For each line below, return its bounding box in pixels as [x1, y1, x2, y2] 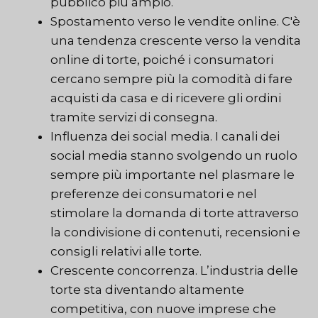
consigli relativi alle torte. [50, 244, 202, 259]
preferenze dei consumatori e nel [50, 187, 257, 202]
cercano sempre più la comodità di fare [50, 72, 292, 87]
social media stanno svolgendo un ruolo [50, 148, 297, 163]
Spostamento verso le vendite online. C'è [50, 14, 300, 29]
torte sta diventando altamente [50, 283, 244, 297]
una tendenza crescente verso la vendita [50, 33, 301, 48]
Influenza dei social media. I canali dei [50, 129, 280, 144]
